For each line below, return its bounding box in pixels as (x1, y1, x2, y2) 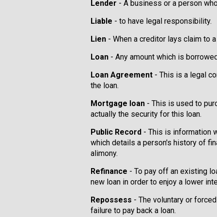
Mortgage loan (91, 99, 147, 108)
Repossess (91, 195, 132, 204)
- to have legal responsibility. (112, 16, 212, 26)
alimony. (91, 149, 118, 158)
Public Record (91, 127, 141, 137)
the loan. (91, 81, 119, 90)
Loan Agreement (91, 70, 153, 79)
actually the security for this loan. (91, 109, 201, 119)
